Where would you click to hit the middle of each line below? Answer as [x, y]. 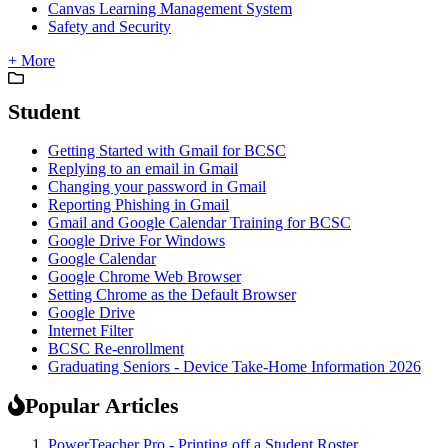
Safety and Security [109, 26]
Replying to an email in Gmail [143, 168]
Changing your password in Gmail [157, 186]
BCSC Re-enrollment [116, 348]
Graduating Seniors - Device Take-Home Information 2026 [234, 366]
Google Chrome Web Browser [144, 276]
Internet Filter [90, 330]
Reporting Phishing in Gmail [138, 204]
